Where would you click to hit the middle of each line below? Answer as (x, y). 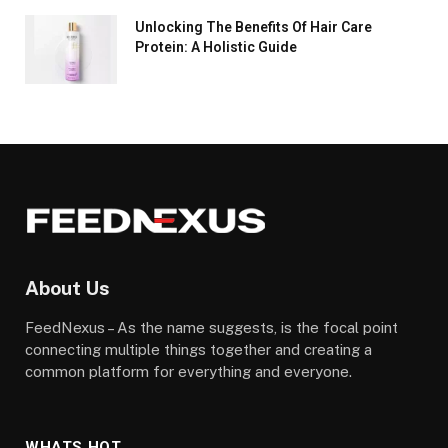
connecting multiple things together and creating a (198, 349)
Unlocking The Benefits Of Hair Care (253, 27)
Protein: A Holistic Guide (216, 47)
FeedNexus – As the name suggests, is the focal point (211, 327)
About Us (67, 288)
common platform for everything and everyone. (188, 371)
